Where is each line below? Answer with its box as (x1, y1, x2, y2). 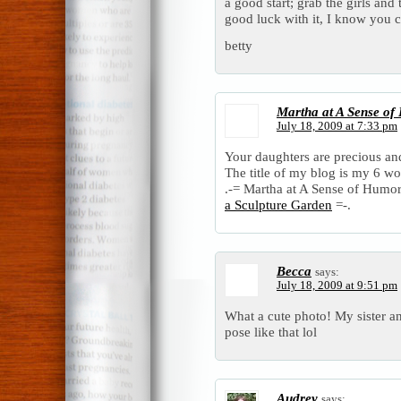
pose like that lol (225, 324, 317, 340)
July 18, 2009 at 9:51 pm (277, 279, 397, 293)
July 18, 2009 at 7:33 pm (277, 120, 397, 133)
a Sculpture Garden (225, 197, 332, 213)
